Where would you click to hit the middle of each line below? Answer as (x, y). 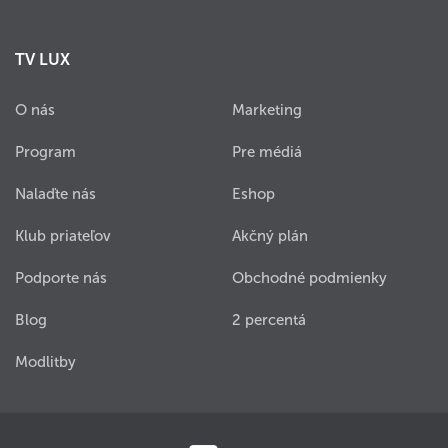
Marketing (267, 110)
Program (45, 152)
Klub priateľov (63, 236)
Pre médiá (267, 152)
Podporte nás (61, 278)
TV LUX (42, 60)
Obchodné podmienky (309, 278)
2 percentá (269, 320)
